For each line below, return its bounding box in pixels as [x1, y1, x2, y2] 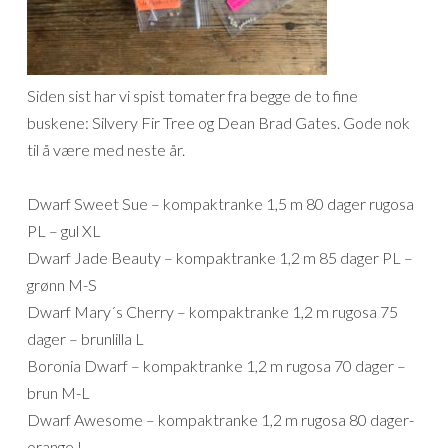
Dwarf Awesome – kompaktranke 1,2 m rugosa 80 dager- [27, 410, 414, 430]
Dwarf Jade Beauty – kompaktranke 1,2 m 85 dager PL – [27, 248, 413, 268]
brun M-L [27, 383, 90, 403]
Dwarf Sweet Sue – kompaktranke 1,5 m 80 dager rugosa [27, 194, 414, 214]
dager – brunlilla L [27, 329, 144, 349]
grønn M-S [27, 275, 97, 295]
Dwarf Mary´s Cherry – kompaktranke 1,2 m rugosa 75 [27, 302, 398, 322]
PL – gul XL [27, 221, 101, 241]
